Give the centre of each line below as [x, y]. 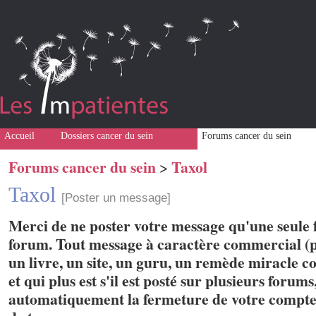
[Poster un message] [116, 198]
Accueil [19, 136]
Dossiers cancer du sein [107, 136]
